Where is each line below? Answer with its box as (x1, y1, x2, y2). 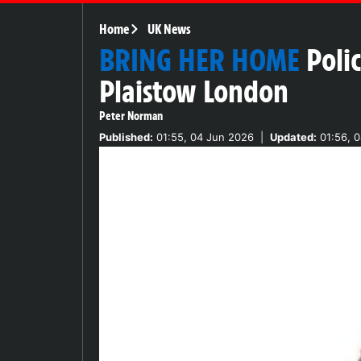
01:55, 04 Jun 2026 (153, 130, 254, 143)
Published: (99, 130, 153, 143)
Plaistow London (99, 72, 288, 111)
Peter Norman (99, 108, 163, 123)
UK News (147, 20, 191, 37)
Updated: (270, 130, 317, 143)
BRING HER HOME (99, 40, 300, 80)
